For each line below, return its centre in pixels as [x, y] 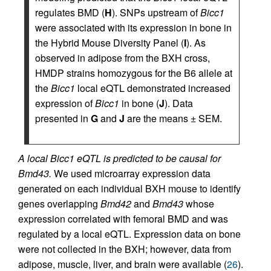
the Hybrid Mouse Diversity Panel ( [109, 43]
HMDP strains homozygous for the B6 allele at [134, 73]
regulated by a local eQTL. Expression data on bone [129, 234]
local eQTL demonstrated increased [153, 88]
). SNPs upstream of [156, 12]
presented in [63, 118]
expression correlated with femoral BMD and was [123, 219]
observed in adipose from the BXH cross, [122, 58]
